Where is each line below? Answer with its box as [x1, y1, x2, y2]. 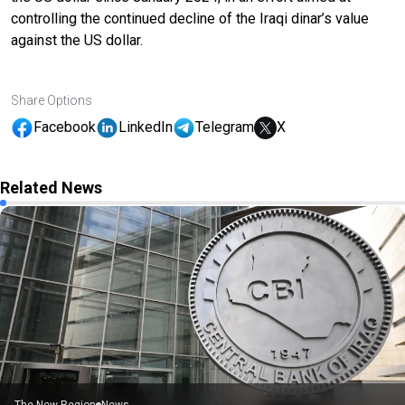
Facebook [33, 118, 96, 137]
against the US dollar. [11, 31, 143, 49]
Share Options [11, 92, 92, 108]
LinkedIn [118, 118, 173, 137]
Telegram [195, 118, 254, 137]
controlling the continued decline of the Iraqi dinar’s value [11, 9, 369, 27]
